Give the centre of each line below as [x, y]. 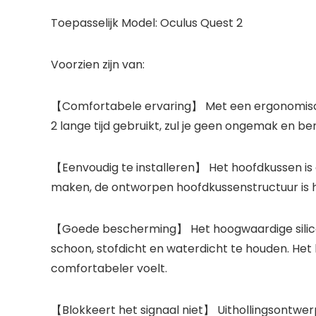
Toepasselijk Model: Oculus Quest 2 [147, 23]
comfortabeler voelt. [109, 268]
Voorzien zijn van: [98, 64]
